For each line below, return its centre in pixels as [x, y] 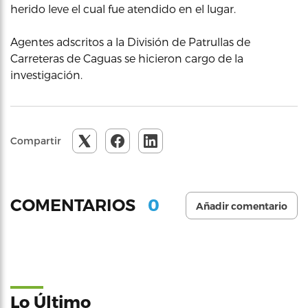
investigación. [46, 74]
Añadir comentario [242, 206]
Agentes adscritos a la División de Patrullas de [130, 41]
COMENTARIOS [75, 206]
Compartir [36, 140]
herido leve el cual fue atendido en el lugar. [123, 8]
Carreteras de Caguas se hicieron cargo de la [127, 58]
